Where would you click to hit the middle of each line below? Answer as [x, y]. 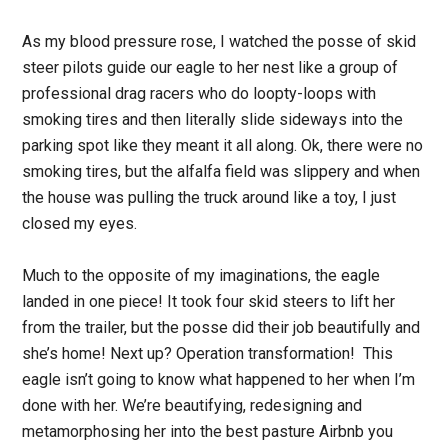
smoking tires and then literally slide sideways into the [213, 119]
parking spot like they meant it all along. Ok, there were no [223, 145]
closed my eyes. [82, 223]
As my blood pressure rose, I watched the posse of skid [219, 41]
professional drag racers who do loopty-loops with [199, 93]
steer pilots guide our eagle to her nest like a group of [210, 67]
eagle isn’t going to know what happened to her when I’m [219, 379]
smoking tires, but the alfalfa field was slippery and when [221, 171]
